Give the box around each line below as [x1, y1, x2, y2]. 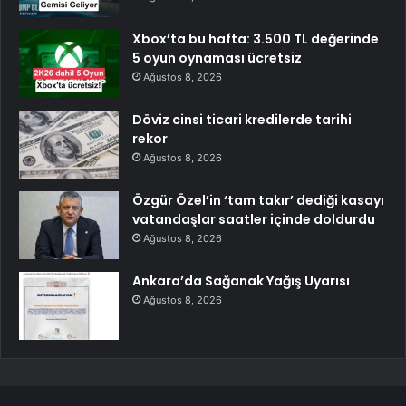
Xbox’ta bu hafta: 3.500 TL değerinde [132, 29, 379, 48]
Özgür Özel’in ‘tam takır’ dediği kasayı [132, 190, 384, 209]
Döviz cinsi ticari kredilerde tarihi [132, 110, 352, 129]
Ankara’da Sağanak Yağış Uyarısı [132, 271, 350, 290]
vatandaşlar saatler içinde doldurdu [132, 209, 375, 228]
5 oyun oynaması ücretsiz [132, 48, 302, 67]
